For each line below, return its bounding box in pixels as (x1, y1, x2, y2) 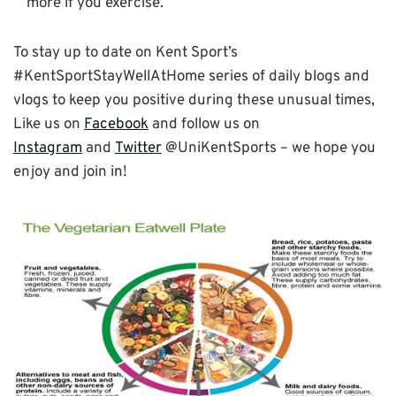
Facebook (84, 114, 148, 134)
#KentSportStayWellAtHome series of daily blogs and (13, 66, 369, 87)
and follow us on (148, 114, 260, 134)
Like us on (13, 114, 84, 134)
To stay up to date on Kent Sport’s (13, 42, 238, 63)
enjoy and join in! (13, 162, 127, 182)
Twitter (115, 138, 162, 158)
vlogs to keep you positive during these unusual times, (13, 90, 375, 110)
